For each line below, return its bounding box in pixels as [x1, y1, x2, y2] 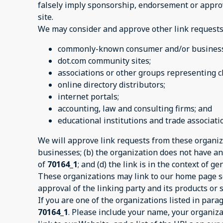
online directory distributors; [58, 79, 165, 90]
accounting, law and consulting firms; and [58, 103, 212, 114]
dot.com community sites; [58, 55, 151, 66]
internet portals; [58, 91, 119, 102]
